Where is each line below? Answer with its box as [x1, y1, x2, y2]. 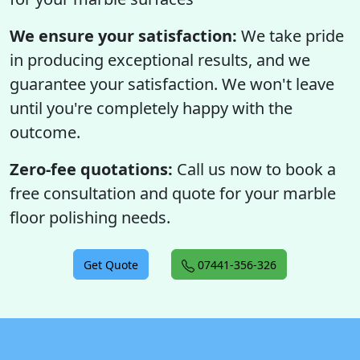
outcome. [10, 121, 80, 143]
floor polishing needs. [10, 207, 170, 228]
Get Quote [84, 257, 138, 272]
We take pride [237, 25, 344, 47]
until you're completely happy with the [10, 97, 292, 119]
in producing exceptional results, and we [10, 49, 310, 71]
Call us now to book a [173, 158, 336, 180]
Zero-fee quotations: [10, 158, 173, 180]
